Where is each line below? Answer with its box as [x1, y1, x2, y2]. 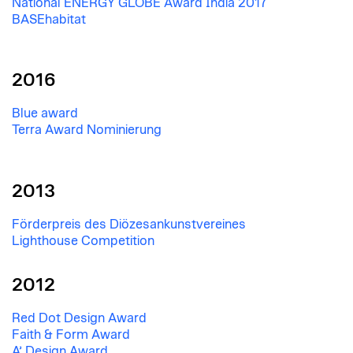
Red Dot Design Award [12, 312, 147, 325]
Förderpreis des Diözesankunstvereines [12, 217, 246, 231]
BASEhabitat [12, 13, 86, 27]
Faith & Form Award [12, 329, 130, 342]
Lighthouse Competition [12, 234, 154, 247]
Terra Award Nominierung [12, 124, 162, 137]
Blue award [12, 107, 78, 121]
